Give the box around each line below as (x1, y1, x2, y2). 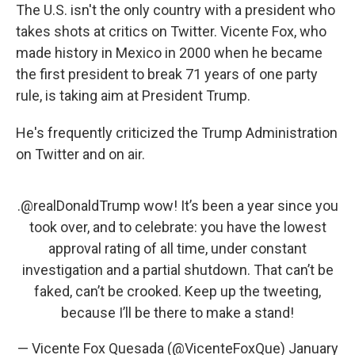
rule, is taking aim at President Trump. (16, 87, 250, 104)
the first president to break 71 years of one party (16, 66, 318, 82)
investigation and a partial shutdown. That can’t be (21, 261, 334, 278)
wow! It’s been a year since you (139, 197, 338, 214)
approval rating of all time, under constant (48, 240, 307, 257)
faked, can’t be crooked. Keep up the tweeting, (34, 283, 321, 300)
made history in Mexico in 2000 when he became (16, 44, 323, 61)
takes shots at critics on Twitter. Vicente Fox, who (16, 23, 326, 40)
